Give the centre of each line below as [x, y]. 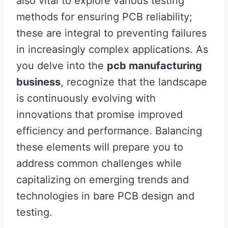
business [38, 82]
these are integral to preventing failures [111, 33]
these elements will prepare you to [100, 147]
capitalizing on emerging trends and [103, 180]
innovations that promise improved [99, 115]
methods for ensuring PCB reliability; [104, 17]
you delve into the [62, 66]
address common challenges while [99, 163]
